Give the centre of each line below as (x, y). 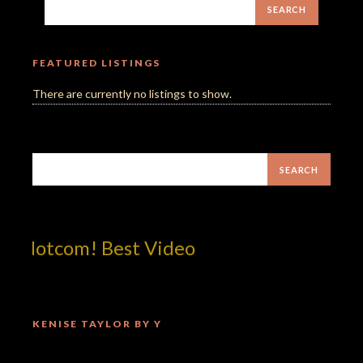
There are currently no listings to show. (132, 94)
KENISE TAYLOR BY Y (97, 324)
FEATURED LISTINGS (96, 63)
